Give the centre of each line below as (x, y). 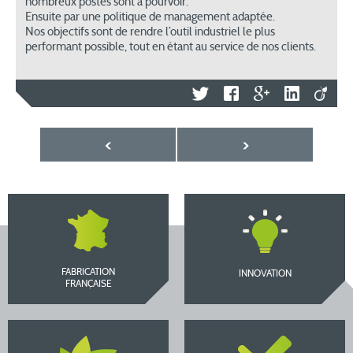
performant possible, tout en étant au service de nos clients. (171, 47)
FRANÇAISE (88, 284)
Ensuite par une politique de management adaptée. (150, 17)
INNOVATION (265, 274)
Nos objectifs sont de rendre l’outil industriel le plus (150, 32)
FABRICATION (88, 273)
